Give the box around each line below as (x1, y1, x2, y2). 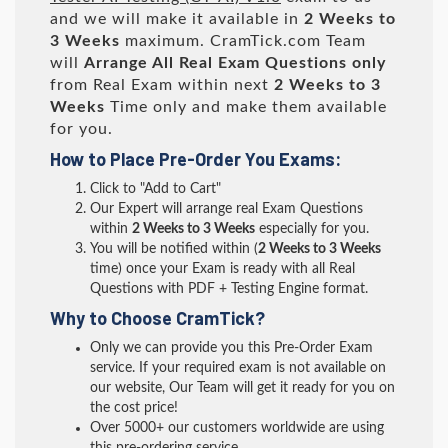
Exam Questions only (218, 55, 386, 71)
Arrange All (84, 55, 174, 71)
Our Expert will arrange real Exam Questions (90, 202, 363, 216)
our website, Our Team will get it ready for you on (90, 381, 395, 395)
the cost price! (90, 401, 178, 415)
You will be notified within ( (90, 242, 258, 256)
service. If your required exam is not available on (90, 361, 386, 375)
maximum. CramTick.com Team (120, 33, 366, 49)
